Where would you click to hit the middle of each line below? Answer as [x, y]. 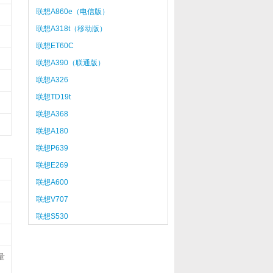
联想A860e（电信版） [72, 12]
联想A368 [52, 114]
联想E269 [52, 165]
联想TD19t [53, 97]
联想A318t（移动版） [71, 29]
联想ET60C [55, 46]
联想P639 [52, 148]
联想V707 [52, 199]
